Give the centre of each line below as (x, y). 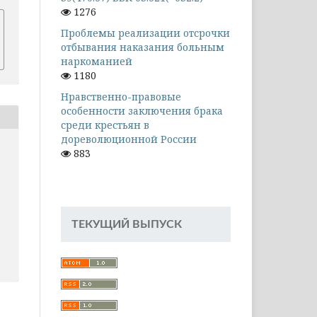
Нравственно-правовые (121, 96)
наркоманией (97, 61)
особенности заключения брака (142, 110)
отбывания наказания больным (143, 47)
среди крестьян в (105, 125)
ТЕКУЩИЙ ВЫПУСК (127, 224)
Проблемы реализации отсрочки (145, 33)
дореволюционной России (129, 139)
